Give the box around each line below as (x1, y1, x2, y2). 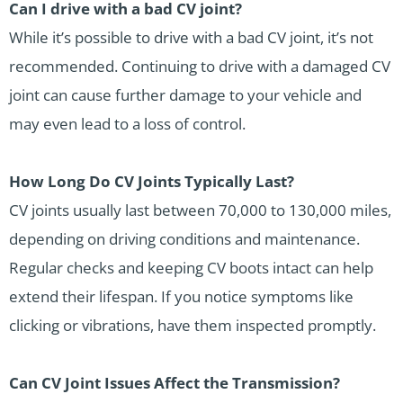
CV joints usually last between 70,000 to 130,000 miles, (9, 199, 391, 220)
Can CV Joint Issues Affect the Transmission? (9, 372, 340, 393)
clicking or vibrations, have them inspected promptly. (9, 314, 376, 336)
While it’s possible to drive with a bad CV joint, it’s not (9, 26, 373, 48)
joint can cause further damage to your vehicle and (9, 84, 362, 105)
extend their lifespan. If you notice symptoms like (9, 285, 354, 307)
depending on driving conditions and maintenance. (9, 228, 360, 249)
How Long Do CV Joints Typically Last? (9, 170, 294, 192)
